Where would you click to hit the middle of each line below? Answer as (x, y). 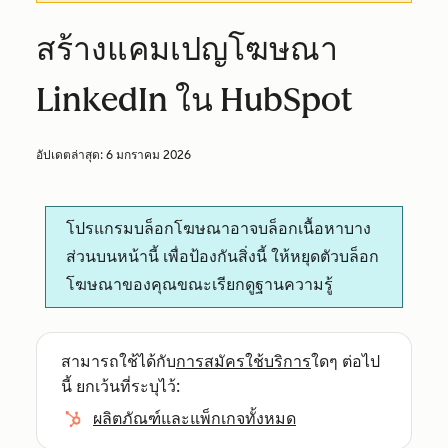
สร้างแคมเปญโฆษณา (187, 49)
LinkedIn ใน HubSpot (194, 100)
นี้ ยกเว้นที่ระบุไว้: (120, 386)
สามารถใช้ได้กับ (118, 361)
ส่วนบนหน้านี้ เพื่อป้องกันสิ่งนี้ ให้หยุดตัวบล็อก (223, 256)
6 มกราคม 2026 (148, 155)
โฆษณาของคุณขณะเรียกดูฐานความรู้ (200, 284)
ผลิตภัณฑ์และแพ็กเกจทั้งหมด (194, 418)
